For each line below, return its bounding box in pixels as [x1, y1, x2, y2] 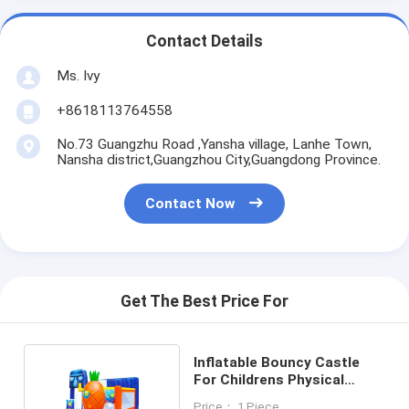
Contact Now [145, 195, 236, 213]
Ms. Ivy [56, 67, 100, 84]
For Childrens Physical [194, 371, 345, 388]
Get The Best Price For [121, 292, 288, 311]
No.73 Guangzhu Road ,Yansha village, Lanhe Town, [56, 135, 372, 152]
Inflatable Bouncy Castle [194, 353, 361, 371]
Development [194, 388, 284, 405]
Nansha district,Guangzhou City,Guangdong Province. [56, 151, 381, 168]
